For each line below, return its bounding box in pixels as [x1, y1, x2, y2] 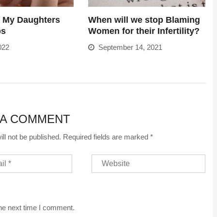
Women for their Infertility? [88, 26, 200, 36]
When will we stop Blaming [88, 15, 201, 25]
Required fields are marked [63, 132, 150, 141]
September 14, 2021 [94, 43, 163, 51]
